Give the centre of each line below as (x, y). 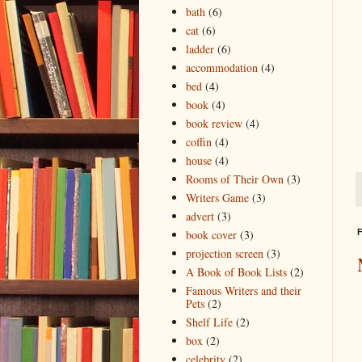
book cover (211, 235)
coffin (198, 142)
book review (214, 124)
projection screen (224, 254)
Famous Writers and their (243, 291)
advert (200, 217)
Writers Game (217, 198)
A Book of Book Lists (236, 272)
